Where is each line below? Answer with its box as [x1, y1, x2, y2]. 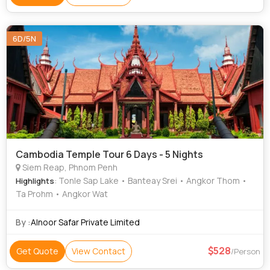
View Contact [72, 245, 125, 257]
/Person [231, 246, 260, 257]
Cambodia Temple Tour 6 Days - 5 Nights [16, 148, 203, 161]
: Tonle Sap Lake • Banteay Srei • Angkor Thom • [54, 175, 247, 186]
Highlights [16, 175, 54, 186]
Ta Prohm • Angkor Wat [16, 188, 108, 199]
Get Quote [16, 245, 58, 257]
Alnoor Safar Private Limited [31, 216, 140, 228]
